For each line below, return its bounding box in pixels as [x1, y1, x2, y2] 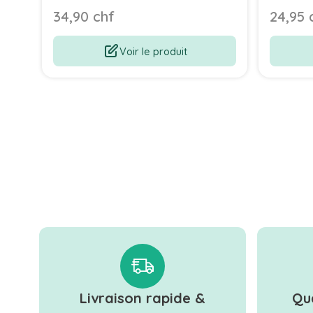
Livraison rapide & [80, 289, 205, 307]
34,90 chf [53, 8, 115, 26]
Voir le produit [119, 44, 187, 58]
